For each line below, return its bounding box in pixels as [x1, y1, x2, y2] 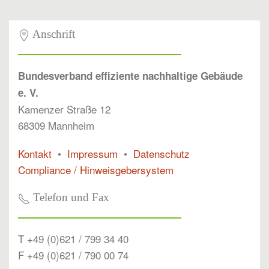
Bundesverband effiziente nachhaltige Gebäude [18, 68, 243, 83]
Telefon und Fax [30, 191, 109, 204]
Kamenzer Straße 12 [18, 101, 110, 117]
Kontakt [18, 146, 52, 162]
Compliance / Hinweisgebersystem [18, 162, 174, 178]
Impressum [67, 146, 118, 162]
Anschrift [30, 28, 75, 41]
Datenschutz [133, 146, 190, 162]
